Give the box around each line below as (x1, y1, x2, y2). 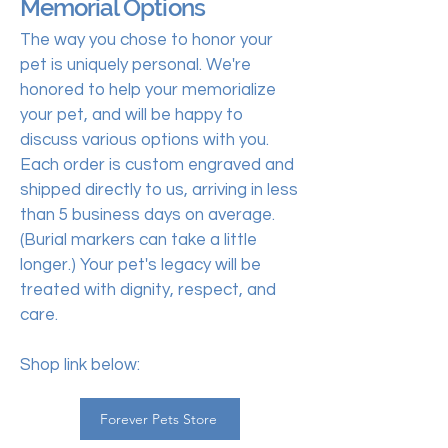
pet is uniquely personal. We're (20, 56, 251, 74)
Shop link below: (20, 356, 140, 374)
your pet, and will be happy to (20, 106, 243, 124)
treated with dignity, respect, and (20, 281, 276, 299)
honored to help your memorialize (20, 81, 276, 99)
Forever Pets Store (99, 410, 217, 428)
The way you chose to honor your (20, 31, 273, 49)
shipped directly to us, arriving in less (20, 181, 298, 199)
